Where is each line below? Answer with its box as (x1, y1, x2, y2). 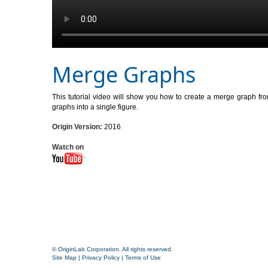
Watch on (52, 143, 87, 152)
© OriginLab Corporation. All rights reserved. (52, 245, 173, 252)
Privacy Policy (82, 254, 120, 261)
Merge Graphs (52, 59, 196, 89)
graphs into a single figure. (52, 102, 138, 111)
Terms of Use (125, 254, 161, 261)
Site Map (52, 254, 77, 261)
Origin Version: (52, 123, 102, 132)
